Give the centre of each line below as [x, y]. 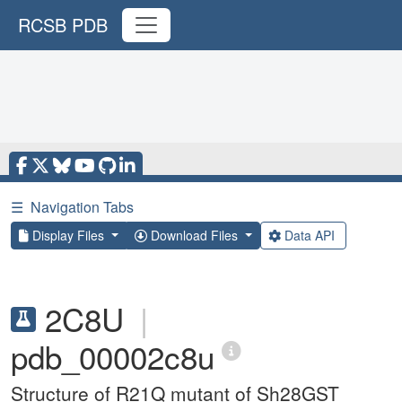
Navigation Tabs [82, 207]
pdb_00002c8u [113, 356]
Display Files [68, 235]
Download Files [194, 235]
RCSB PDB [63, 25]
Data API [309, 235]
